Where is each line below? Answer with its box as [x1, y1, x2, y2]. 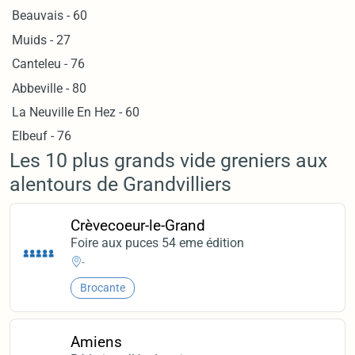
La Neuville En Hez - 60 [12, 104, 140, 120]
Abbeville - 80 [12, 80, 87, 96]
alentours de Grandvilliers [10, 172, 231, 196]
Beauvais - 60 [12, 8, 88, 24]
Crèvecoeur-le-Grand [71, 216, 206, 235]
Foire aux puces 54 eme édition [71, 235, 245, 250]
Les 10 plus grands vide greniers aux [10, 148, 327, 172]
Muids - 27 [12, 32, 71, 48]
